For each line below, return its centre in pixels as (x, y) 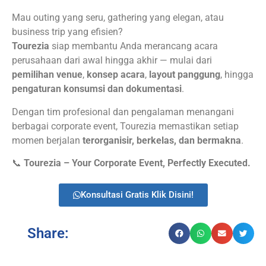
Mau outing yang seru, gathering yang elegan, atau (118, 18)
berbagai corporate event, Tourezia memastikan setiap (125, 126)
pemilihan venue (47, 75)
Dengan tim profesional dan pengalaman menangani (123, 112)
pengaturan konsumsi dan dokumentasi (97, 89)
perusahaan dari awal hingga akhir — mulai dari (112, 61)
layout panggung (185, 75)
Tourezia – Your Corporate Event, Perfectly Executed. (137, 163)
